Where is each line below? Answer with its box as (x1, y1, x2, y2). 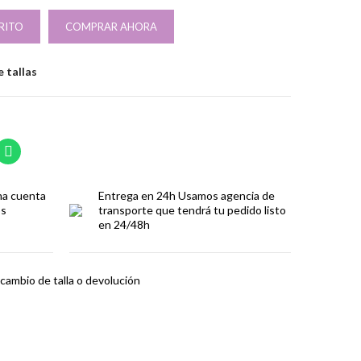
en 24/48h (98, 218, 150, 231)
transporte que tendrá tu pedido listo (98, 203, 286, 217)
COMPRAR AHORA (65, 20, 157, 33)
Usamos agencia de (178, 189, 275, 202)
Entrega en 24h (98, 189, 176, 202)
